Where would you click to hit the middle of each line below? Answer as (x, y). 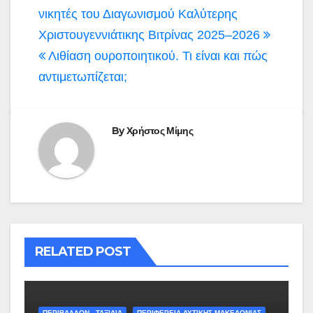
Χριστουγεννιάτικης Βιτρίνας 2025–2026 (151, 35)
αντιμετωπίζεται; (83, 77)
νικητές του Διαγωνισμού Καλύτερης (138, 14)
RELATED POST (83, 251)
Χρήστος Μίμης (159, 130)
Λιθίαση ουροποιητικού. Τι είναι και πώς (156, 56)
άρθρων (77, 18)
